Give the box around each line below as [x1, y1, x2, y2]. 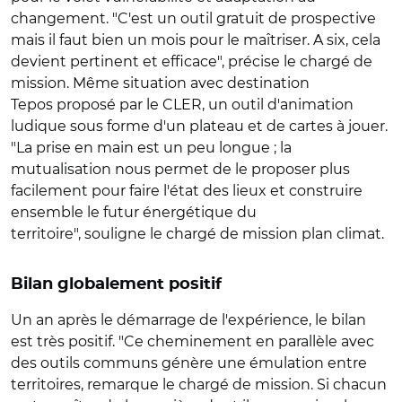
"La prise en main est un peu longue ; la [11, 138, 292, 156]
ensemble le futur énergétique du [11, 203, 257, 221]
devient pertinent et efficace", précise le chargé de [11, 52, 372, 70]
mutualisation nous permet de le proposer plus [11, 160, 350, 178]
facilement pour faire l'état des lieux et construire [11, 181, 363, 199]
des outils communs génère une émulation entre [11, 354, 367, 371]
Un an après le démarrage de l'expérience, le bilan [11, 310, 366, 328]
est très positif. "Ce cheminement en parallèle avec [11, 332, 374, 350]
